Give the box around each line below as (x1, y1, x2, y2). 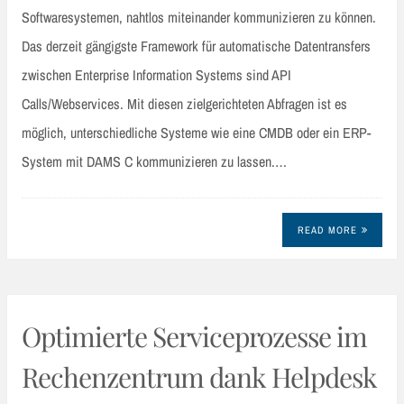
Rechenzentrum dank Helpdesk (22, 358, 377, 395)
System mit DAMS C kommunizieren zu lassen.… (22, 151, 287, 171)
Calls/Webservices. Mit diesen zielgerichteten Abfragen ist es (22, 93, 347, 114)
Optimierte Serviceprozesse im (22, 317, 367, 354)
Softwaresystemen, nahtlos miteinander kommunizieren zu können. (22, 6, 376, 27)
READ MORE (297, 224, 357, 237)
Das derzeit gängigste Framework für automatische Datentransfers (22, 35, 371, 56)
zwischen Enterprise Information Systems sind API (22, 64, 291, 85)
